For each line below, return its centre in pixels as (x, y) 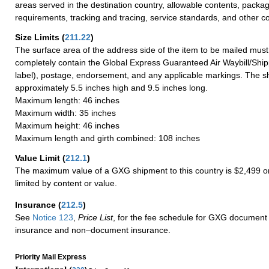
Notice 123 (52, 217)
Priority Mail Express (51, 257)
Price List (95, 217)
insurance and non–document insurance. (93, 230)
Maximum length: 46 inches (67, 100)
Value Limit (39, 158)
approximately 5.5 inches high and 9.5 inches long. (111, 87)
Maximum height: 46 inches (67, 125)
